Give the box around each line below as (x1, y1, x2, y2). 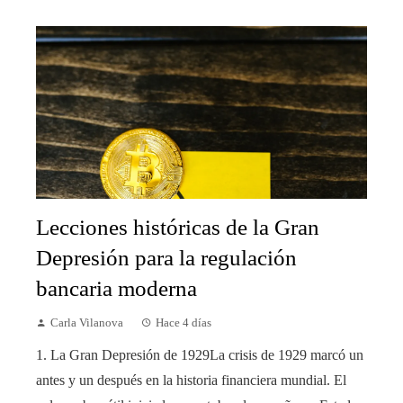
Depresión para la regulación (36, 246, 297, 271)
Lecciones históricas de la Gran (36, 215, 319, 240)
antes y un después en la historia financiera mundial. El (36, 372, 346, 389)
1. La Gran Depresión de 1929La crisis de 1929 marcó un (36, 347, 363, 363)
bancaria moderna (36, 276, 197, 301)
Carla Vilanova (50, 317, 123, 330)
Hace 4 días (156, 317, 211, 330)
